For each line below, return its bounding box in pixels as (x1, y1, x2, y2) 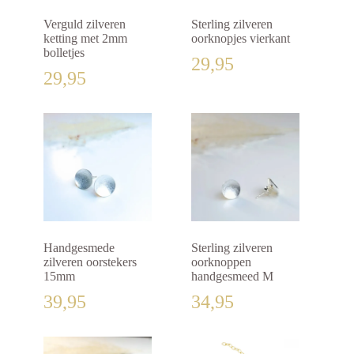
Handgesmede (43, 241, 115, 255)
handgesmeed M (191, 269, 274, 284)
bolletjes (43, 46, 85, 60)
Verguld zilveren (43, 17, 126, 32)
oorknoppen (191, 255, 252, 269)
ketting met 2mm (43, 32, 127, 46)
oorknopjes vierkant (191, 32, 291, 46)
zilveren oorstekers (43, 255, 137, 269)
